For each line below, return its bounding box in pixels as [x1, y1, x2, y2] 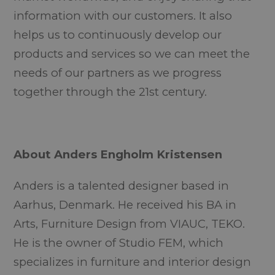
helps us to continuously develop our [14, 27, 222, 42]
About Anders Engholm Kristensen [14, 147, 223, 161]
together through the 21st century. [14, 84, 207, 99]
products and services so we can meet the [14, 46, 250, 61]
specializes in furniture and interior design [14, 254, 252, 269]
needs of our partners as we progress [14, 65, 222, 80]
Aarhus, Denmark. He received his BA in [14, 197, 237, 212]
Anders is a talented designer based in [14, 178, 230, 193]
